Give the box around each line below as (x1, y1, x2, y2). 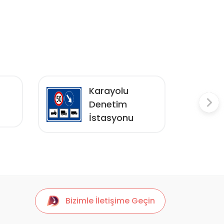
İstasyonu (89, 111, 133, 124)
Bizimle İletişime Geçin (65, 195, 155, 206)
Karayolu (89, 84, 128, 97)
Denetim (89, 98, 127, 110)
